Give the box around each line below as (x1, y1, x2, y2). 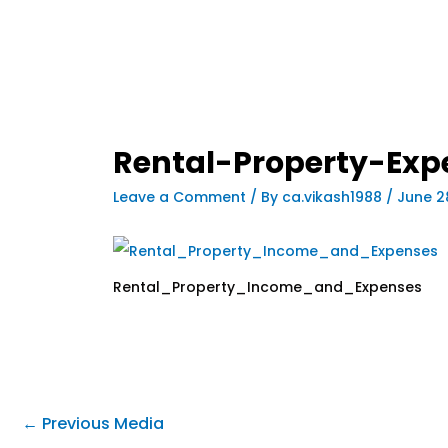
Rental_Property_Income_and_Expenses (113, 276, 423, 297)
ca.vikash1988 (282, 186, 387, 207)
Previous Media (38, 411, 164, 435)
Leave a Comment (113, 186, 247, 207)
